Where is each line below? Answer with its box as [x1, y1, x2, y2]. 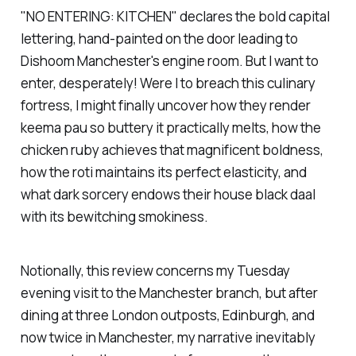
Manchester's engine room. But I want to [74, 51, 319, 70]
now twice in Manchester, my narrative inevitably [20, 328, 315, 347]
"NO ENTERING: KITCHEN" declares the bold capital [20, 6, 330, 25]
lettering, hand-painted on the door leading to [20, 29, 298, 48]
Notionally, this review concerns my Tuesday [20, 261, 290, 281]
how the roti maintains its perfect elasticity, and [20, 162, 307, 181]
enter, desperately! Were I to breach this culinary [20, 73, 315, 92]
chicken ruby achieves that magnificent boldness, [20, 140, 323, 159]
